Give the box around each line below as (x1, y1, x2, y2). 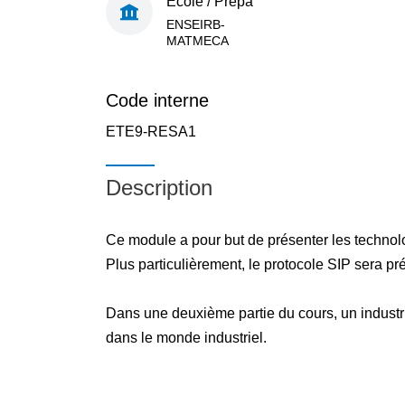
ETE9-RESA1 (106, 124, 196, 139)
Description (106, 175, 212, 200)
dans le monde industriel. (106, 330, 267, 345)
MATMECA (166, 33, 229, 48)
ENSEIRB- (166, 16, 225, 32)
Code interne (106, 90, 209, 110)
